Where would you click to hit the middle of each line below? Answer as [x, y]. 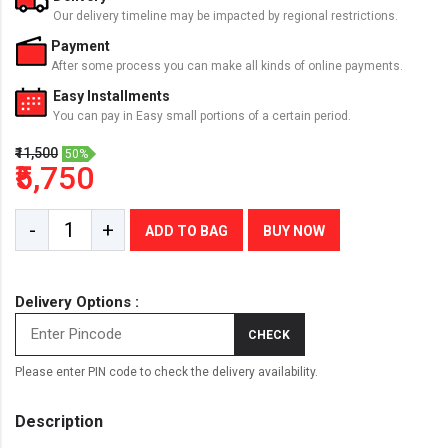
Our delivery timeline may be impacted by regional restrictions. [225, 16]
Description [59, 422]
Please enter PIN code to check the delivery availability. [166, 372]
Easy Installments [111, 96]
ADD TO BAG [186, 231]
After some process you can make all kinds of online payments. [227, 66]
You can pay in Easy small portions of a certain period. [202, 116]
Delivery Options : [77, 302]
